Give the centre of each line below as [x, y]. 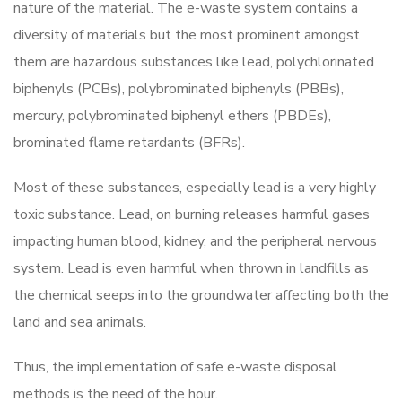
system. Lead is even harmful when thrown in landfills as [191, 268]
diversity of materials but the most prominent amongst [187, 35]
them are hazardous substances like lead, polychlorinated [194, 61]
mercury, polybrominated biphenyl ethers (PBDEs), [172, 115]
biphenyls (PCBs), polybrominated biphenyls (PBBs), [179, 88]
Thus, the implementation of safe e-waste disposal [175, 367]
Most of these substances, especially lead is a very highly [195, 187]
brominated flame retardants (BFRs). [133, 142]
